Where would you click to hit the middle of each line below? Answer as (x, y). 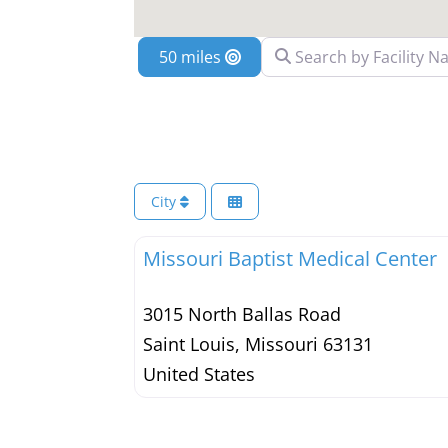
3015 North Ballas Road (242, 313)
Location (272, 56)
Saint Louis (189, 343)
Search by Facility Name (348, 50)
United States (199, 373)
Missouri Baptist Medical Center (290, 258)
